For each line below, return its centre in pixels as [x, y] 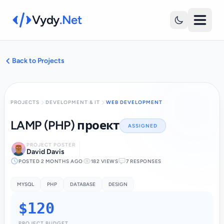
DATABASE [83, 184]
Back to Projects [38, 61]
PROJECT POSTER [51, 145]
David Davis [45, 152]
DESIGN [118, 184]
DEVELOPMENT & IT [73, 102]
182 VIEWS [104, 161]
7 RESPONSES [144, 161]
